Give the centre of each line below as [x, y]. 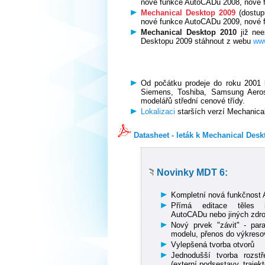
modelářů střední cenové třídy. [193, 101]
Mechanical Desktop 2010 [189, 33]
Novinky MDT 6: [193, 172]
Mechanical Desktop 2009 [188, 13]
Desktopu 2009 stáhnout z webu [197, 41]
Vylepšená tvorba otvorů [213, 245]
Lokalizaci [158, 112]
